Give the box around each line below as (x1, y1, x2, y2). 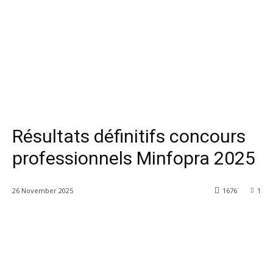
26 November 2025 (12, 185, 73, 195)
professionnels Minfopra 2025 (12, 147, 255, 169)
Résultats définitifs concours (12, 125, 246, 147)
